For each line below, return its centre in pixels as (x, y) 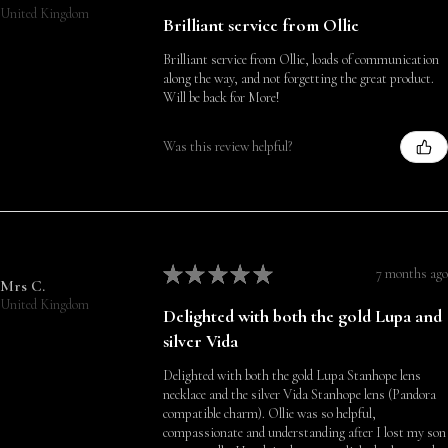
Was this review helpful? (227, 147)
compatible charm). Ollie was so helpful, (269, 413)
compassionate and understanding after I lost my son (304, 432)
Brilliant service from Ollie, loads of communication (300, 59)
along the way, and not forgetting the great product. (298, 78)
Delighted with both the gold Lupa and (302, 315)
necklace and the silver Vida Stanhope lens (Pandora (299, 394)
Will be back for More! (221, 97)
